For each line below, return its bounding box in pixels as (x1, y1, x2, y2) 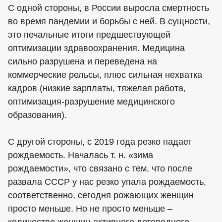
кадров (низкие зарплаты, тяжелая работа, (8, 83, 186, 93)
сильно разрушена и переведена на (8, 56, 157, 66)
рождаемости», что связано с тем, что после (8, 163, 192, 173)
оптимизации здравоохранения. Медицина (8, 43, 185, 53)
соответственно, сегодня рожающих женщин (8, 190, 194, 200)
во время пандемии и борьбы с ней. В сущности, (8, 16, 210, 26)
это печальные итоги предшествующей (8, 29, 170, 40)
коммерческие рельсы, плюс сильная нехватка (8, 69, 202, 80)
